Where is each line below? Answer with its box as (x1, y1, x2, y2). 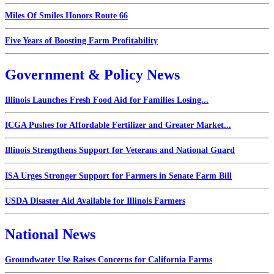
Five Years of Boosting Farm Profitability (5, 36, 158, 46)
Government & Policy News (5, 66, 180, 83)
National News (5, 226, 95, 243)
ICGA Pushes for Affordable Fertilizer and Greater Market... (5, 120, 231, 130)
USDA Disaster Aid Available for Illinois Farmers (5, 196, 185, 206)
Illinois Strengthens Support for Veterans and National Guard (5, 146, 235, 155)
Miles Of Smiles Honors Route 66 (5, 11, 128, 21)
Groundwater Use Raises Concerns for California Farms (5, 255, 212, 265)
